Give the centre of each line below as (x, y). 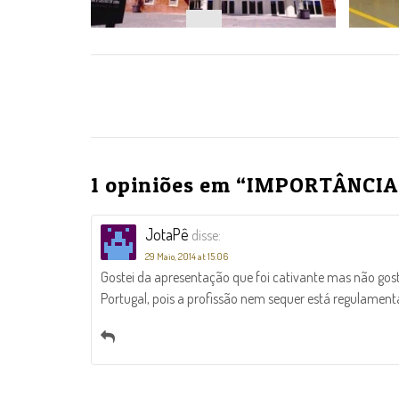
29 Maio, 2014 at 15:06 (187, 257)
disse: (206, 236)
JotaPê (167, 235)
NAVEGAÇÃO (160, 79)
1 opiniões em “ (169, 185)
